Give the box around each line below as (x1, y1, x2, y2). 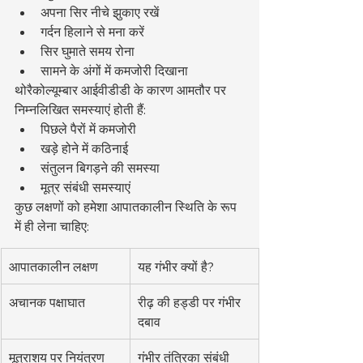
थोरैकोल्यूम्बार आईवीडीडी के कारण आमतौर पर (15, 81, 229, 98)
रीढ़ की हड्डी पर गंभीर (138, 293, 244, 310)
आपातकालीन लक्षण (9, 258, 98, 275)
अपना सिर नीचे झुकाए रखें (41, 3, 159, 20)
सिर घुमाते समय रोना (41, 42, 135, 59)
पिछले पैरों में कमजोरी (41, 120, 136, 137)
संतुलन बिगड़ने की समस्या (41, 159, 160, 176)
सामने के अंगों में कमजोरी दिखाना (41, 62, 188, 79)
